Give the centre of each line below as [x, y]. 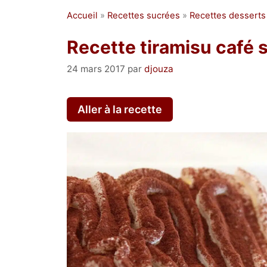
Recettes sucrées [144, 15]
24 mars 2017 [96, 69]
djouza [159, 69]
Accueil [82, 15]
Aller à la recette [120, 109]
